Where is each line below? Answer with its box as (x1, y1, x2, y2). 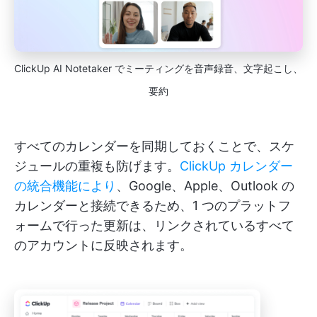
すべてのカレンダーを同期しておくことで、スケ (14, 138, 294, 154)
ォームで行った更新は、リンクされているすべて (14, 217, 294, 233)
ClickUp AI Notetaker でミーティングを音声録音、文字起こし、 (14, 62, 303, 74)
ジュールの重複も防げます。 (14, 158, 180, 173)
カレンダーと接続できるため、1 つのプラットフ (14, 197, 291, 213)
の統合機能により (14, 178, 116, 193)
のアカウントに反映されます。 (14, 237, 192, 253)
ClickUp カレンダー (180, 158, 293, 173)
